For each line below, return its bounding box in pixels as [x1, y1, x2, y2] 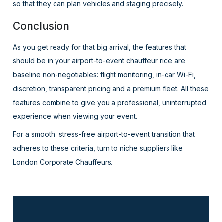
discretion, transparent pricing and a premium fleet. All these [13, 84, 209, 93]
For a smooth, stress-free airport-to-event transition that [13, 130, 195, 139]
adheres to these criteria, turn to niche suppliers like [13, 144, 183, 153]
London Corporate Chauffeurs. [13, 158, 113, 166]
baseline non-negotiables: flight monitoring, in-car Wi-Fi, [13, 70, 196, 79]
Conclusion [13, 20, 70, 33]
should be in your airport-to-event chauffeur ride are [13, 56, 186, 65]
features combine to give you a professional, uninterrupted [13, 98, 207, 107]
